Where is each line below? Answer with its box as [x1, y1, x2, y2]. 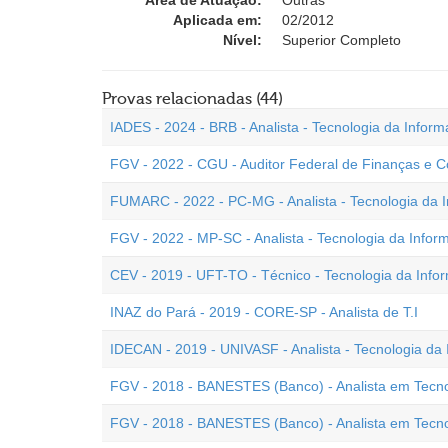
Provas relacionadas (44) [102, 90, 283, 108]
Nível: [223, 32, 262, 48]
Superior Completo [282, 32, 401, 48]
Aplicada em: [173, 12, 262, 28]
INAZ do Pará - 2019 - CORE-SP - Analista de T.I [110, 304, 418, 320]
